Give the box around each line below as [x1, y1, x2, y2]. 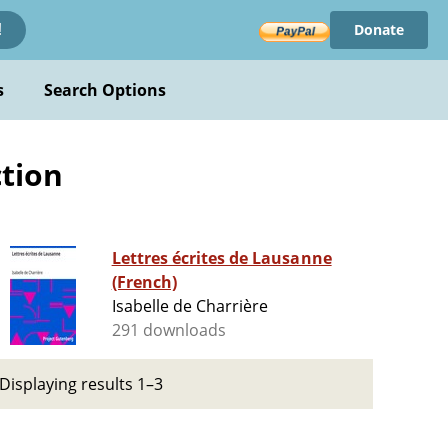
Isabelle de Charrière [111, 295, 269, 318]
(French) [111, 271, 177, 294]
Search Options [43, 79, 167, 101]
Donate [353, 20, 404, 39]
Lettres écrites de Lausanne [111, 247, 332, 270]
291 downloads [111, 319, 227, 342]
